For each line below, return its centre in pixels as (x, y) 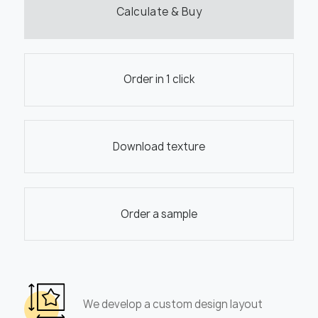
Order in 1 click (159, 80)
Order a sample (159, 214)
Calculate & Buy (159, 12)
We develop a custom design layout (173, 305)
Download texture (159, 147)
